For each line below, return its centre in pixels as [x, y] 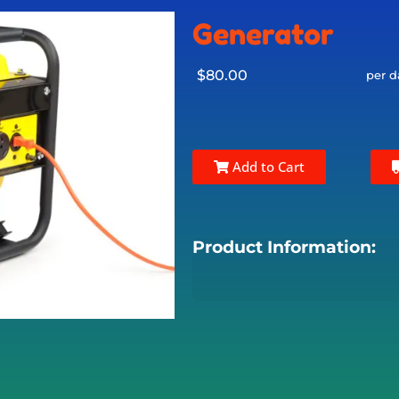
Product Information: [284, 247]
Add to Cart [266, 167]
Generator [263, 34]
